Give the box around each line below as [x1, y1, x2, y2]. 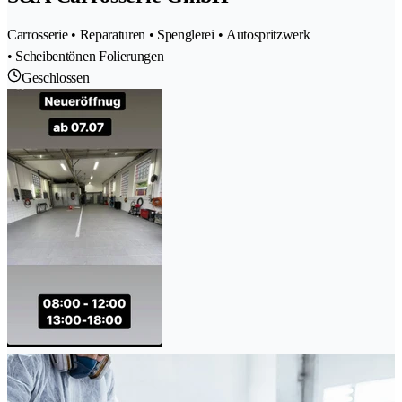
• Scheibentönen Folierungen [7, 48, 164, 64]
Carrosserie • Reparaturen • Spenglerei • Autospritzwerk [7, 26, 310, 42]
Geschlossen [22, 69, 90, 85]
